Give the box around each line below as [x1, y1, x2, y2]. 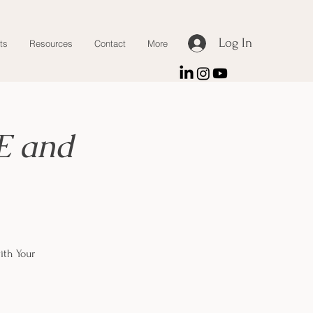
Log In [218, 36, 252, 50]
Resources [29, 38, 73, 49]
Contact [94, 38, 126, 49]
